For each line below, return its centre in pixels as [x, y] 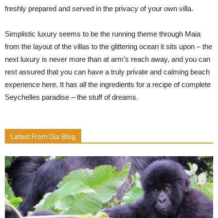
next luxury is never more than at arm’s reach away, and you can [108, 59]
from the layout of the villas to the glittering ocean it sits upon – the [109, 46]
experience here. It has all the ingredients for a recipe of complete [108, 84]
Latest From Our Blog [43, 137]
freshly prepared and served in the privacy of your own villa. [99, 9]
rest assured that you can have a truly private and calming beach [107, 72]
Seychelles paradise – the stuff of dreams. [72, 97]
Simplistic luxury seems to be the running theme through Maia [103, 34]
